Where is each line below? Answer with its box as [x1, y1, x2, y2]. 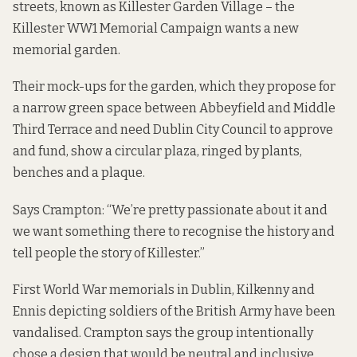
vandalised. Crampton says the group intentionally [13, 324, 313, 340]
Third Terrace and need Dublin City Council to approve [13, 122, 333, 138]
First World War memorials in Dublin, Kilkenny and [13, 281, 315, 297]
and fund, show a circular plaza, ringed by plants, [13, 143, 302, 159]
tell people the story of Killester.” [13, 245, 205, 261]
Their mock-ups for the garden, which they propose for [13, 79, 335, 95]
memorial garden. [13, 42, 120, 58]
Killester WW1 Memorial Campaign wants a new [13, 21, 299, 37]
